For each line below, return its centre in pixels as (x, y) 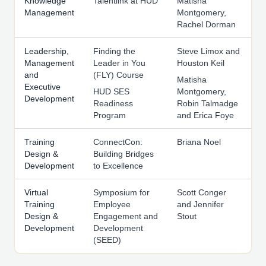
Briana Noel (199, 142)
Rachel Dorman (206, 25)
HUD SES (111, 92)
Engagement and (126, 216)
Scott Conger (202, 193)
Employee (112, 205)
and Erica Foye (205, 115)
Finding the (114, 51)
